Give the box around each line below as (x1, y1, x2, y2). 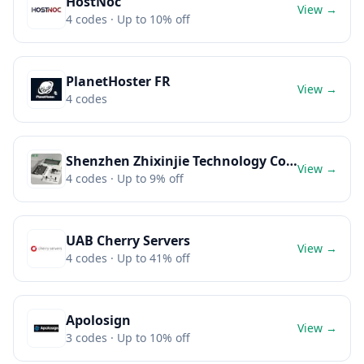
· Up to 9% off (107, 171, 184, 186)
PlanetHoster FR (66, 72, 171, 90)
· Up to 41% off (107, 250, 190, 266)
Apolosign (66, 311, 131, 329)
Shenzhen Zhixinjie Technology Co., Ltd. (286, 152, 297, 170)
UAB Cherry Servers (66, 232, 190, 249)
